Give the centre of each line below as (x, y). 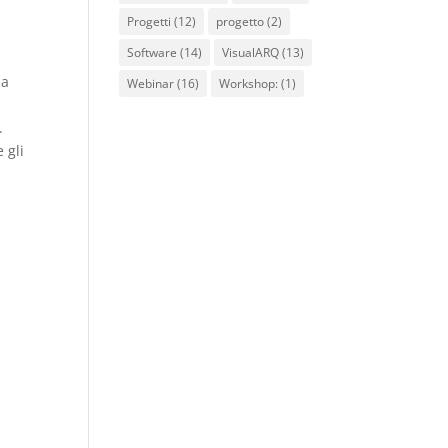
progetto (240, 21)
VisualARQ (251, 52)
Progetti (149, 21)
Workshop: (249, 83)
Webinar (151, 83)
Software (152, 52)
